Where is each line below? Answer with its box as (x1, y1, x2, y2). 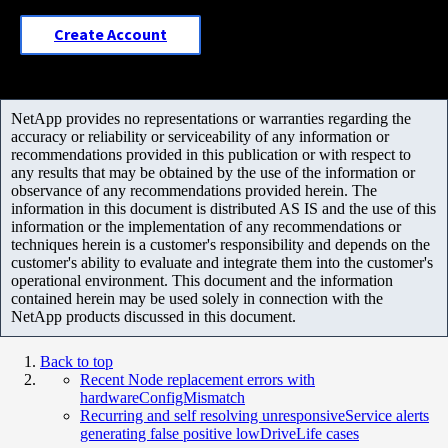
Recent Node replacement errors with (80, 370, 315, 388)
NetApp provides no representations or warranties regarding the (11, 109, 411, 127)
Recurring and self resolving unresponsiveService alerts (80, 406, 429, 424)
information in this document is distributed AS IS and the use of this (11, 199, 436, 217)
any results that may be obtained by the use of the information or (11, 163, 415, 181)
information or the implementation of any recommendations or (11, 217, 401, 235)
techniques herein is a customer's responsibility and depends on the (11, 235, 430, 253)
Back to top (40, 352, 113, 370)
